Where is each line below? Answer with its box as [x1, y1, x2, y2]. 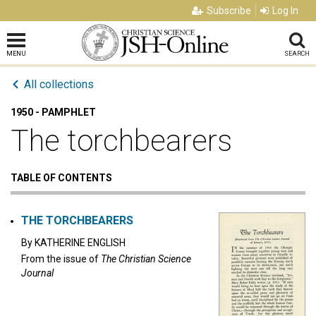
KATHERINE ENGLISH [35, 237, 126, 248]
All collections [24, 78, 94, 91]
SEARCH [284, 50, 310, 57]
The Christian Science [101, 253, 191, 265]
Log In [272, 5, 298, 16]
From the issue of [21, 253, 101, 265]
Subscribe [207, 5, 251, 16]
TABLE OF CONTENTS [11, 172, 112, 183]
